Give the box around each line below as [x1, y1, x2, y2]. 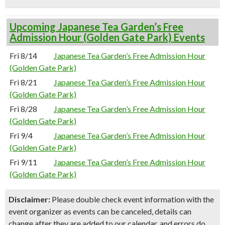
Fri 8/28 [10, 104, 37, 114]
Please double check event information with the [50, 194, 214, 204]
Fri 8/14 [10, 51, 37, 60]
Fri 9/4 [10, 131, 33, 140]
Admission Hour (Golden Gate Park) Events [10, 31, 205, 43]
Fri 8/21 [10, 77, 37, 87]
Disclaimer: [9, 194, 50, 204]
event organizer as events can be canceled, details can [9, 206, 191, 216]
